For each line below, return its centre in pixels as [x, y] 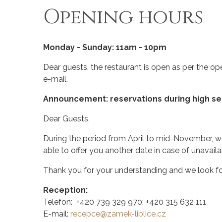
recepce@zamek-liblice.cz [118, 214]
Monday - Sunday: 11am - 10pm [105, 48]
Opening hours [123, 18]
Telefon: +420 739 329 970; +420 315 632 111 [125, 202]
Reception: [65, 190]
